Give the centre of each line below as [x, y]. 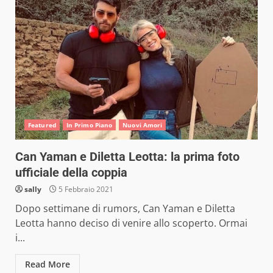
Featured [42, 125]
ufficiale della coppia [71, 172]
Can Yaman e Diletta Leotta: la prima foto [127, 157]
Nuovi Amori [143, 125]
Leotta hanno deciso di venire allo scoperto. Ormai [131, 223]
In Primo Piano [89, 125]
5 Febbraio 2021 [85, 189]
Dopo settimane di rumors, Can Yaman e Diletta [125, 208]
